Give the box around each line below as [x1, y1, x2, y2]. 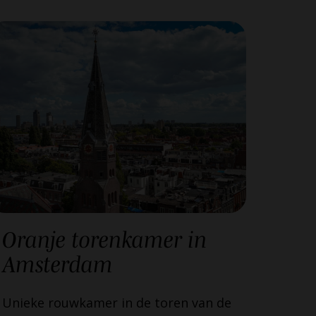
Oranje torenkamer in [2, 227, 207, 253]
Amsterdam [2, 252, 113, 277]
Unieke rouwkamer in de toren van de [2, 294, 231, 312]
